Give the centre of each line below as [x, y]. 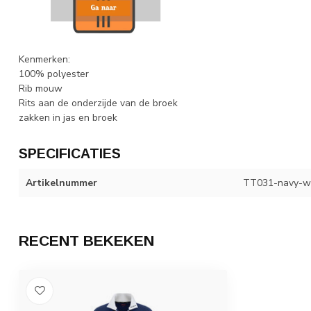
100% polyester [54, 74]
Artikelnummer [61, 183]
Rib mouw [41, 89]
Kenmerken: [44, 60]
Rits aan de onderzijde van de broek [98, 103]
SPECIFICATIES [70, 154]
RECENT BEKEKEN [86, 241]
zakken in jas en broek [68, 118]
